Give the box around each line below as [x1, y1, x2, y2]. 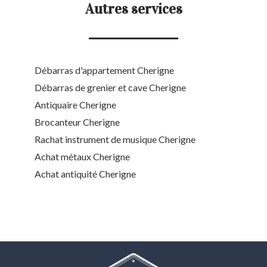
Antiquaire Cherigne [35, 99, 116, 111]
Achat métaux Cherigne [35, 151, 130, 163]
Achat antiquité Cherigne [35, 168, 136, 180]
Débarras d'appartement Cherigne [35, 64, 174, 76]
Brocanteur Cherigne [35, 116, 120, 128]
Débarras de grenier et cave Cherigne [35, 82, 186, 94]
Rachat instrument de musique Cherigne [35, 133, 195, 145]
